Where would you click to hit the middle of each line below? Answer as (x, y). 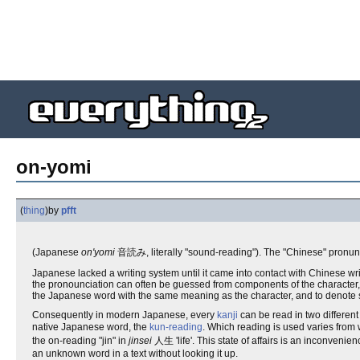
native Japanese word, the (91, 327)
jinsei (140, 341)
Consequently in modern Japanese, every (125, 315)
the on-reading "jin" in (80, 341)
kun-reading (176, 327)
